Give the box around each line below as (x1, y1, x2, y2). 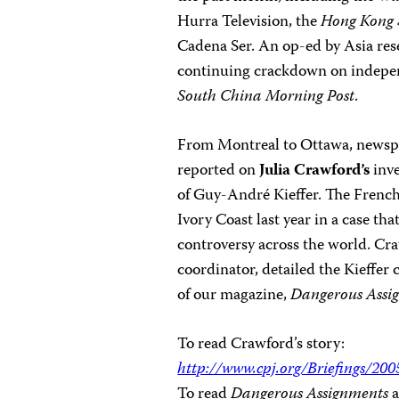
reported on (177, 158, 260, 184)
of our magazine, (177, 282, 291, 309)
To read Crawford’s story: (177, 331, 346, 358)
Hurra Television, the (177, 9, 322, 36)
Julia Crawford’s (259, 158, 370, 184)
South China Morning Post (177, 84, 355, 110)
